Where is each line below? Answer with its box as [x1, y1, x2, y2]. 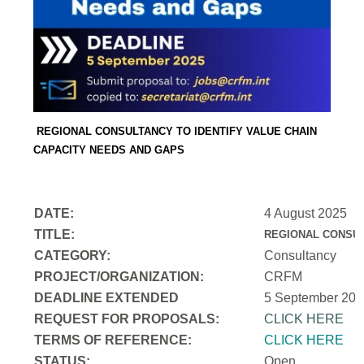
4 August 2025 [264, 206, 348, 220]
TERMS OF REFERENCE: [34, 332, 193, 347]
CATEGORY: [34, 248, 115, 262]
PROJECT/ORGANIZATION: [34, 269, 205, 284]
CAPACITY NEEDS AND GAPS [33, 143, 185, 156]
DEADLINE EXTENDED [34, 290, 180, 305]
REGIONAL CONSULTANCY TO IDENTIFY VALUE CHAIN [37, 124, 318, 137]
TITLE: [34, 227, 76, 241]
